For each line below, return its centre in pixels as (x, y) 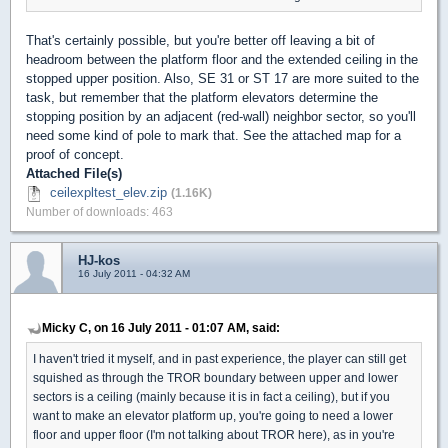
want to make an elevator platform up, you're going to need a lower (213, 416)
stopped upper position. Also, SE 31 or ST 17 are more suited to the (222, 79)
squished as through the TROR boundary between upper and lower (215, 378)
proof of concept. (75, 155)
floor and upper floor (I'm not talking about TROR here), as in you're (214, 435)
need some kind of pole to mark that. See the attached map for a (213, 136)
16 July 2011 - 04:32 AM (134, 274)
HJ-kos (99, 261)
